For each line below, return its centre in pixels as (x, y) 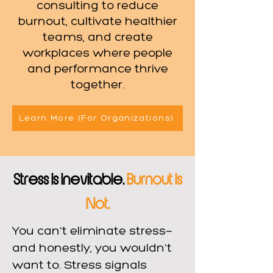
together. (97, 85)
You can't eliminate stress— (92, 232)
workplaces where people (97, 54)
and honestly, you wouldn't (92, 249)
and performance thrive (97, 69)
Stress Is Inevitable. (70, 180)
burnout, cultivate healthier (97, 22)
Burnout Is (154, 180)
